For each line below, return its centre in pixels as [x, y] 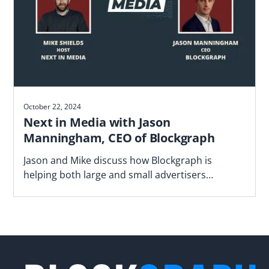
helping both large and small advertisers [115, 175]
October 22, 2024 [53, 107]
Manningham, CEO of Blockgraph [119, 138]
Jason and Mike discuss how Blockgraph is [118, 161]
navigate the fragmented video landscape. [119, 189]
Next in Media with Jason [97, 122]
